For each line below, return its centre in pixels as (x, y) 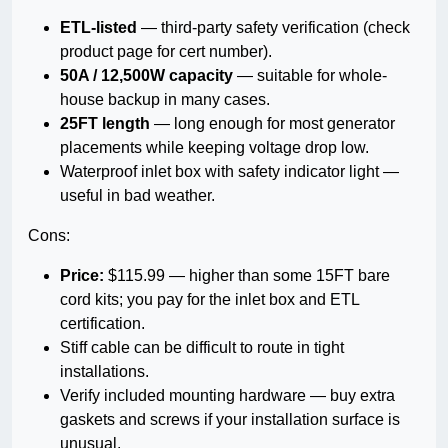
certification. (102, 324)
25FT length (105, 124)
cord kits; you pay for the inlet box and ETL (209, 300)
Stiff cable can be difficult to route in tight (202, 348)
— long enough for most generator (272, 124)
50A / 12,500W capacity (146, 76)
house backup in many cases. (165, 100)
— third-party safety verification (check (273, 28)
